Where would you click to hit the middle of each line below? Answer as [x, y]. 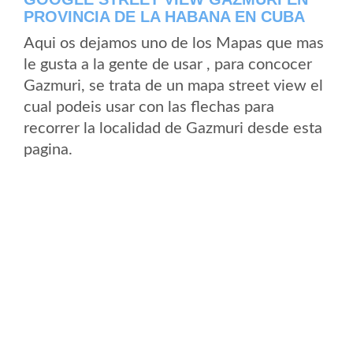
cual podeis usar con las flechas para [149, 107]
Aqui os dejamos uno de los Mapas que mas [174, 43]
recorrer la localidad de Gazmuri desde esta [173, 128]
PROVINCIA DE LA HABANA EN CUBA [164, 17]
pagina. [48, 150]
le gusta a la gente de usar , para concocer [168, 65]
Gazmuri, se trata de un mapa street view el [173, 86]
